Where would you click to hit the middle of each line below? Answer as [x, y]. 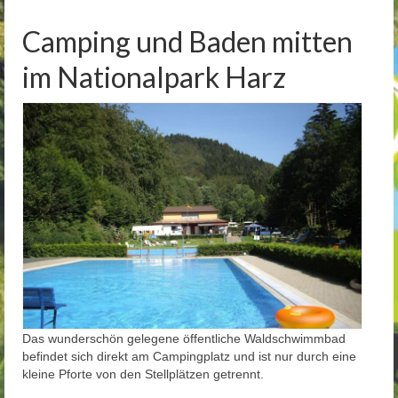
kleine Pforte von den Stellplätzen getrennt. [143, 374]
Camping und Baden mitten [187, 42]
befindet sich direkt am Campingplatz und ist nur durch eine [189, 356]
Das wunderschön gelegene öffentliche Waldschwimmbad [184, 338]
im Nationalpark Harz [154, 77]
